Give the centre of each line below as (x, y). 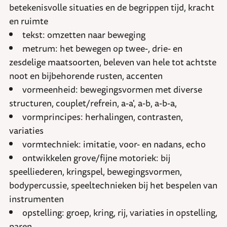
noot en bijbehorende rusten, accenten (86, 76)
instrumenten (36, 199)
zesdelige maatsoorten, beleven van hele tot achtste (113, 62)
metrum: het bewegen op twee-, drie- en (102, 48)
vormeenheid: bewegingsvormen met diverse (112, 89)
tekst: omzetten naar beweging (84, 35)
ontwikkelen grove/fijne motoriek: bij (96, 158)
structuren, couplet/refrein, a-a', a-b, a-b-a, (93, 103)
